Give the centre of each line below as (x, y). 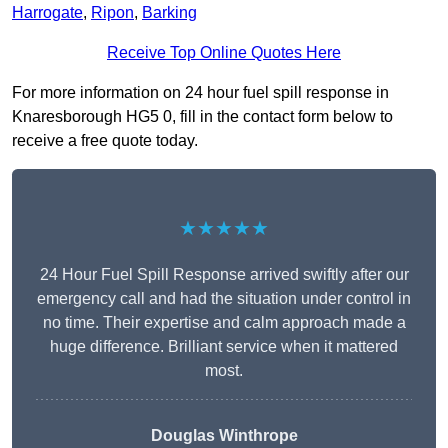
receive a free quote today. (105, 141)
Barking (169, 13)
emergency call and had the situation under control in (224, 299)
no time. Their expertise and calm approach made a (224, 323)
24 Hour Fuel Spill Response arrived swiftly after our (224, 275)
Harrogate (47, 13)
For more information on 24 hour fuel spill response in (200, 93)
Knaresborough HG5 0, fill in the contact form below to (202, 117)
